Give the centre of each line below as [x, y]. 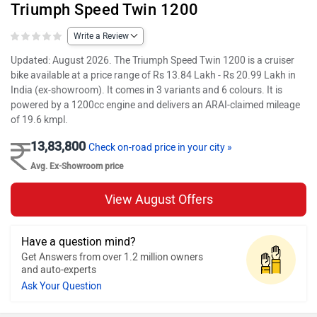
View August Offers [158, 199]
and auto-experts [59, 270]
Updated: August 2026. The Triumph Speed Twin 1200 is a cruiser [152, 60]
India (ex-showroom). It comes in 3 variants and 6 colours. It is [146, 90]
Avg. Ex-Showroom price [77, 166]
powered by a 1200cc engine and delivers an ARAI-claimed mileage [155, 105]
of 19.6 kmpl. [39, 120]
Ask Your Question [62, 286]
